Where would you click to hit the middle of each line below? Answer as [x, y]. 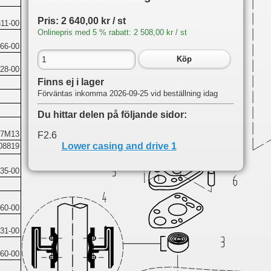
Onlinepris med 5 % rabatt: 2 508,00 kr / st [112, 33]
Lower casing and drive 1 [119, 146]
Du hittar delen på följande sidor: [112, 115]
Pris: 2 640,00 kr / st [81, 21]
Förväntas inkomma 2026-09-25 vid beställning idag [127, 94]
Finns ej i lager [70, 82]
